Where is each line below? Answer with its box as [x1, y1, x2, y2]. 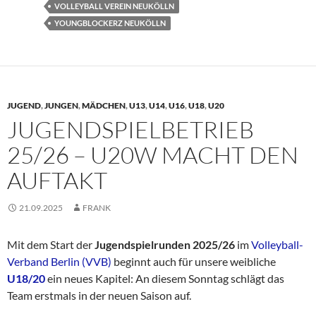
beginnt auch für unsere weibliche [111, 255, 276, 269]
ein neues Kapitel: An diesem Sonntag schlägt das [45, 272, 284, 286]
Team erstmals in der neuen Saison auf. [7, 288, 191, 303]
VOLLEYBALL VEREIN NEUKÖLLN [54, 1, 174, 11]
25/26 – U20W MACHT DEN [7, 140, 298, 170]
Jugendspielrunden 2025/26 [95, 238, 235, 252]
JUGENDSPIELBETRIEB [7, 115, 254, 145]
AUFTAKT [7, 166, 107, 195]
